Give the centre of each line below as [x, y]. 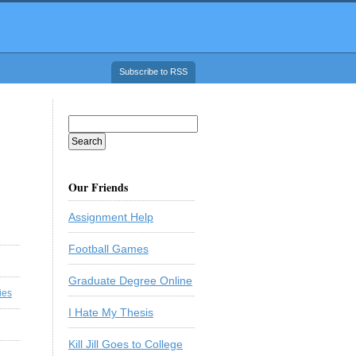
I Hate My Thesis [111, 312]
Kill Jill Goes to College [126, 344]
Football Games [108, 249]
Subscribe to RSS [153, 72]
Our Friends [98, 187]
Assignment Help [111, 217]
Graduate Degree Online [130, 281]
